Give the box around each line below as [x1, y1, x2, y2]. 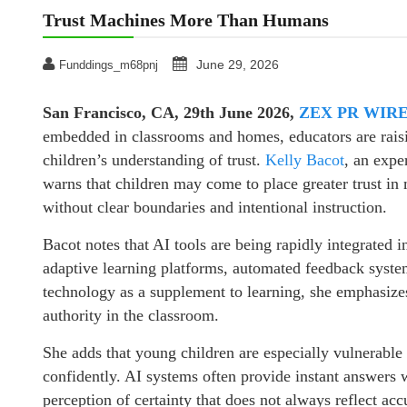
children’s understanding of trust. [43, 150, 265, 169]
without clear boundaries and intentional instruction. [43, 197, 387, 216]
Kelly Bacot [265, 150, 344, 169]
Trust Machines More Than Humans [43, 9, 329, 30]
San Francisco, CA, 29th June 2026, [43, 103, 299, 122]
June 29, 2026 [196, 56, 279, 72]
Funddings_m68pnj [59, 57, 158, 72]
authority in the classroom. [43, 305, 219, 324]
